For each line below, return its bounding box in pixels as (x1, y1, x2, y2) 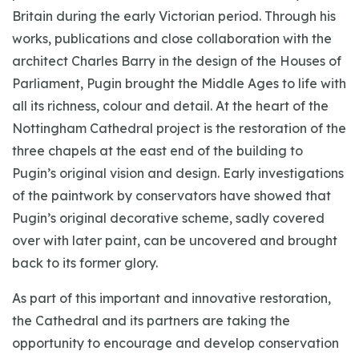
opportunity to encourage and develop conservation (12, 335, 339, 351)
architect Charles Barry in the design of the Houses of (12, 53, 341, 69)
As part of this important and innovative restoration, (12, 290, 331, 306)
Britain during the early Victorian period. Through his (12, 8, 336, 24)
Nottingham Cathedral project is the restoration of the (12, 120, 346, 136)
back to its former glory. (12, 255, 158, 271)
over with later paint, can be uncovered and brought (12, 232, 337, 248)
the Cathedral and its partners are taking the (12, 313, 290, 329)
